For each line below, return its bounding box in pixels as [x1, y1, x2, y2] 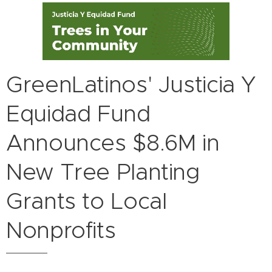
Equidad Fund [6, 100, 151, 128]
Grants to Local [6, 187, 167, 216]
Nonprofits [6, 216, 116, 245]
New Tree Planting [6, 158, 200, 186]
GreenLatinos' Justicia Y [6, 70, 256, 99]
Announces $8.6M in [6, 129, 220, 157]
